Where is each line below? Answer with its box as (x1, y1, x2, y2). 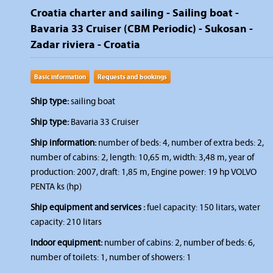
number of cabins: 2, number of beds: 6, (102, 237, 255, 248)
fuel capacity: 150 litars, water (145, 202, 260, 213)
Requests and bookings (97, 73, 167, 81)
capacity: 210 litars (30, 216, 102, 227)
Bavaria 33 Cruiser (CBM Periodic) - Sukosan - (30, 21, 253, 35)
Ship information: (30, 137, 96, 148)
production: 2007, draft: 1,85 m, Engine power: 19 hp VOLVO (30, 166, 257, 177)
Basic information (34, 73, 86, 81)
